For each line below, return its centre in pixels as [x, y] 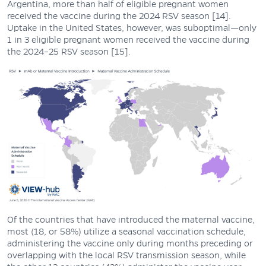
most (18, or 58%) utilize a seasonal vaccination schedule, [126, 231]
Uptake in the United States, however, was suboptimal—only [132, 28]
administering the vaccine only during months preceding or [130, 243]
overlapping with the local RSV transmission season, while [126, 255]
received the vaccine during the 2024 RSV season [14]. [119, 16]
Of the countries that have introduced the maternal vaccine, [131, 219]
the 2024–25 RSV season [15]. [69, 51]
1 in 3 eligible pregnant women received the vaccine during [128, 39]
